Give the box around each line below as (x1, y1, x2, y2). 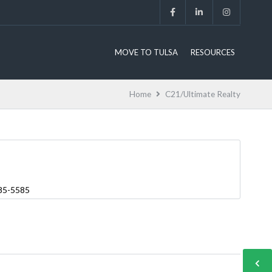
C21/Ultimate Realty (165, 89, 240, 99)
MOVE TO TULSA (114, 47, 178, 57)
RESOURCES (190, 47, 235, 57)
